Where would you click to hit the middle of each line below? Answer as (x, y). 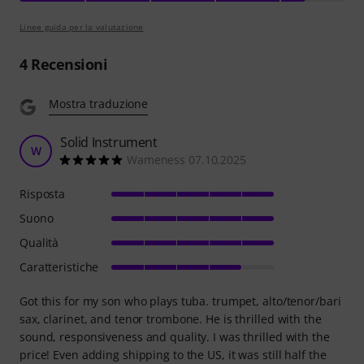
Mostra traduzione (99, 103)
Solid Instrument (109, 142)
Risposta (43, 193)
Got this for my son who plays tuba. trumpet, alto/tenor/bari (180, 301)
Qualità (39, 242)
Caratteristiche (59, 266)
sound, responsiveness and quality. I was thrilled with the (175, 336)
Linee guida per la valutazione (82, 26)
